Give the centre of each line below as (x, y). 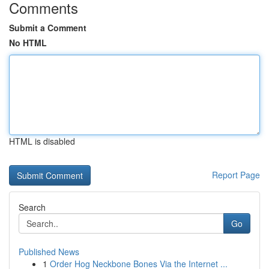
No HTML (28, 43)
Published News (49, 252)
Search (32, 207)
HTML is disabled (42, 141)
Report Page (236, 175)
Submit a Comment (48, 28)
